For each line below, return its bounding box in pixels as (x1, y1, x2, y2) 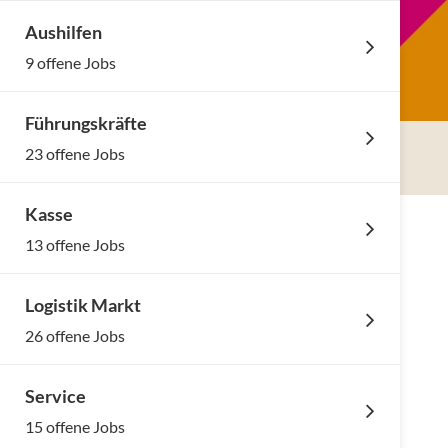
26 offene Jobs (25, 326, 125, 345)
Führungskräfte (25, 112, 147, 134)
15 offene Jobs (25, 417, 125, 436)
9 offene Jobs (25, 53, 116, 72)
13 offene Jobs (25, 235, 125, 254)
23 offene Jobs (25, 144, 125, 163)
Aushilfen (25, 21, 102, 43)
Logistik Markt (25, 294, 141, 316)
